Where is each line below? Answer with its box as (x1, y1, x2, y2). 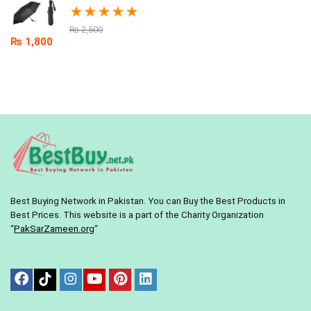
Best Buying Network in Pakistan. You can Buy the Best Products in (10, 196, 285, 207)
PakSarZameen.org (14, 224, 94, 235)
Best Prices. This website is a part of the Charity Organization (10, 210, 264, 221)
